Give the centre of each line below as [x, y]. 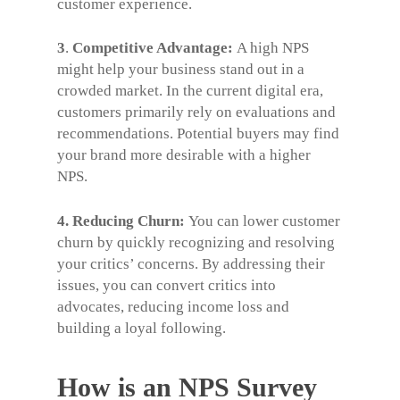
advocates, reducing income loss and [173, 306]
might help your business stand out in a [181, 69]
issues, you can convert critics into [167, 285]
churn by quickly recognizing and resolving [196, 242]
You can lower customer [264, 221]
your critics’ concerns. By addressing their [191, 263]
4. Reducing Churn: [123, 221]
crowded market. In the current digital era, [190, 91]
